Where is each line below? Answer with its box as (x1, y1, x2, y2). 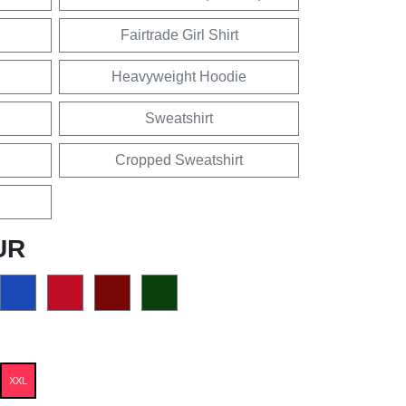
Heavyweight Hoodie (111, 68, 246, 84)
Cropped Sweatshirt (115, 151, 243, 168)
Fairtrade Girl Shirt (120, 26, 238, 43)
